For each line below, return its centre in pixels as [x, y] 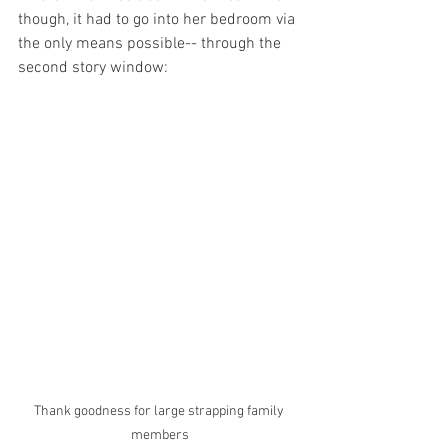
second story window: [93, 68]
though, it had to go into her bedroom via [158, 20]
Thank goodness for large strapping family [160, 411]
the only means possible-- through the [151, 44]
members [160, 435]
